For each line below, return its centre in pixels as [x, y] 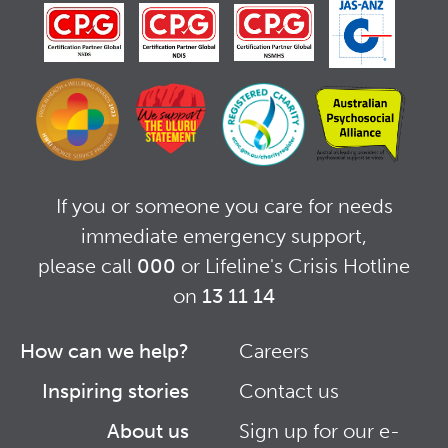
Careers [274, 350]
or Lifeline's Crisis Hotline [293, 265]
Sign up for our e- [319, 430]
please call [87, 265]
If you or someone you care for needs [224, 205]
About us [148, 430]
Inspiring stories [115, 390]
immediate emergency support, [224, 235]
